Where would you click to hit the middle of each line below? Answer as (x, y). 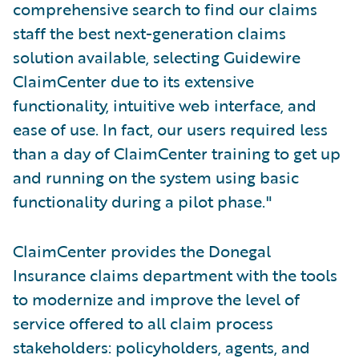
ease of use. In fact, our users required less (170, 129)
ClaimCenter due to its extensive (133, 81)
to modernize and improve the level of (156, 299)
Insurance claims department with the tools (175, 275)
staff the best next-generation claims (149, 33)
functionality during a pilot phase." (142, 201)
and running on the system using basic (156, 177)
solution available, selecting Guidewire (157, 57)
